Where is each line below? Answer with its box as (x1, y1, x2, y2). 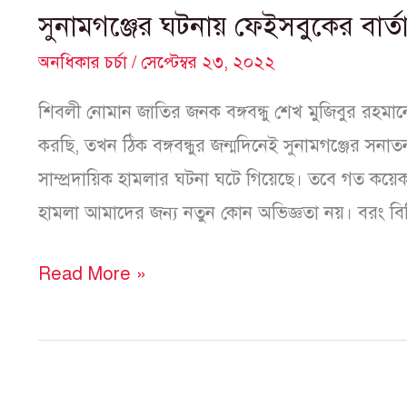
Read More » (38, 262, 146, 285)
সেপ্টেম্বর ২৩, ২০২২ (141, 52, 275, 73)
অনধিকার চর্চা (38, 52, 127, 73)
